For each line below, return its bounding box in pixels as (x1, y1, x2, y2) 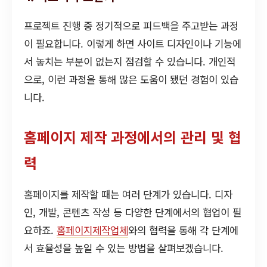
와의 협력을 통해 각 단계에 (128, 222, 238, 237)
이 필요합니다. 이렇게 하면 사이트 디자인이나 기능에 (24, 36, 241, 51)
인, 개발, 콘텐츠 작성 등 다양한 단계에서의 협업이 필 (24, 204, 241, 219)
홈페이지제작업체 (57, 222, 128, 237)
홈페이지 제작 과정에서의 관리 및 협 (24, 126, 241, 147)
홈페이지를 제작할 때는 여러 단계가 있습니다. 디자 (24, 187, 232, 201)
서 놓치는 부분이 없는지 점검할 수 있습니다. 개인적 (24, 54, 235, 69)
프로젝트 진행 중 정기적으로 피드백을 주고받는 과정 (24, 18, 238, 33)
